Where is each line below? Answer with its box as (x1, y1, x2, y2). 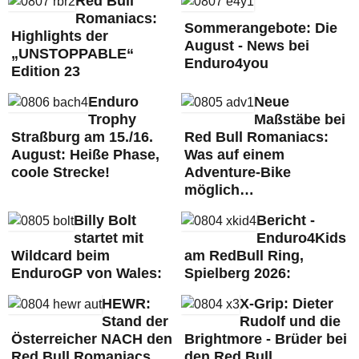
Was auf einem (184, 147, 284, 163)
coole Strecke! (11, 164, 110, 180)
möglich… (184, 182, 254, 198)
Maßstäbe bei (253, 111, 345, 127)
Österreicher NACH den (11, 331, 172, 347)
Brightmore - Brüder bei (184, 331, 347, 347)
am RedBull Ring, (184, 248, 304, 264)
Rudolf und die (239, 313, 341, 329)
